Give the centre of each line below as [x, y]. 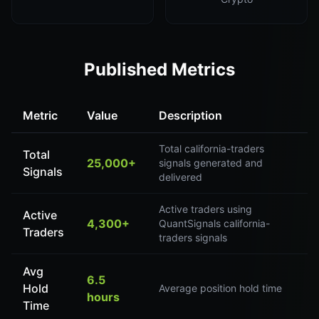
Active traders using [205, 209]
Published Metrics [159, 69]
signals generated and [211, 163]
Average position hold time [220, 288]
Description [190, 115]
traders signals [193, 237]
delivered [181, 177]
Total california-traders [211, 148]
